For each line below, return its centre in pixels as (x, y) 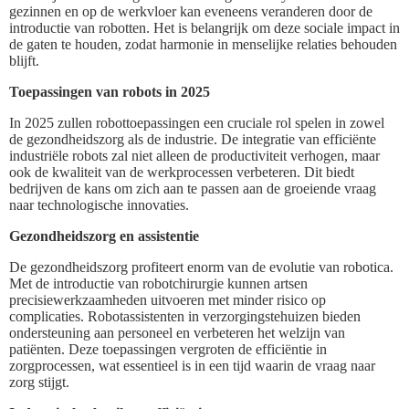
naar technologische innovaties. (99, 204)
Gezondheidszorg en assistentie (104, 236)
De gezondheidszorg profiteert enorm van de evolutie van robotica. (201, 267)
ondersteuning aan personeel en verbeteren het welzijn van (177, 332)
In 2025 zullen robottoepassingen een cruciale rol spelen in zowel (197, 122)
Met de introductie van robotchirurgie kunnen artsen (158, 283)
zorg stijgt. (39, 382)
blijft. (24, 60)
